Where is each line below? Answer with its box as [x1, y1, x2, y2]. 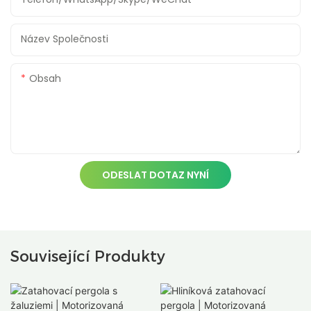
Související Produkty [10, 246, 165, 266]
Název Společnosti [21, 32, 108, 47]
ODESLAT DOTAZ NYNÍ [102, 168, 209, 183]
